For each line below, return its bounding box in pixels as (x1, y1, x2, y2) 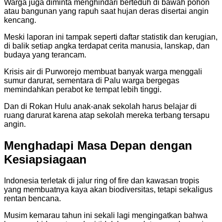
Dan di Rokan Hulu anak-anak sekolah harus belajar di (4, 102, 197, 111)
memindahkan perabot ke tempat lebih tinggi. (4, 85, 162, 94)
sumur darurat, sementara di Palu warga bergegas (4, 76, 179, 85)
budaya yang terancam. (4, 51, 86, 59)
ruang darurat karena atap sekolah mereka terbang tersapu (4, 111, 210, 120)
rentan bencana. (4, 194, 61, 203)
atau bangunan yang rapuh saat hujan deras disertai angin (4, 7, 209, 16)
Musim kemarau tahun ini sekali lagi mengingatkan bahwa (4, 211, 208, 220)
